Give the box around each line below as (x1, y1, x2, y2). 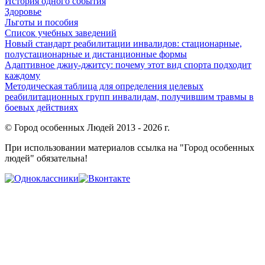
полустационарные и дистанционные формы (5, 49, 187, 60)
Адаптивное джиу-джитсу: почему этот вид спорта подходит (5, 60, 251, 70)
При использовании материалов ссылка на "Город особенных (5, 143, 254, 153)
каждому (5, 70, 40, 81)
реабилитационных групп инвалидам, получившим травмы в (5, 92, 254, 102)
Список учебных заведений (5, 28, 117, 38)
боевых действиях (5, 102, 78, 113)
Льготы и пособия (5, 17, 78, 28)
